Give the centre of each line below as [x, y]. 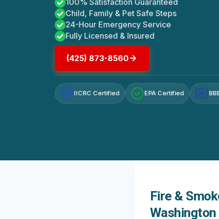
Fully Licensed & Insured [110, 36]
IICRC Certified [97, 93]
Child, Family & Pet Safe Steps [121, 13]
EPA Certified [164, 93]
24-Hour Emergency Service [118, 25]
